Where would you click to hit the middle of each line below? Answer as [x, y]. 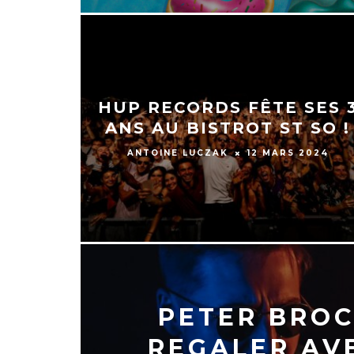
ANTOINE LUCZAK [177, 153]
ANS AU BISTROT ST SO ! [228, 128]
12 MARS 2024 [288, 153]
